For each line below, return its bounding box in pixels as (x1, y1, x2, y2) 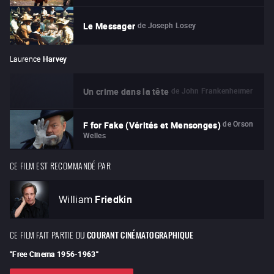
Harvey (42, 54, 67, 64)
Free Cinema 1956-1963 (12, 248, 96, 259)
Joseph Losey (147, 20, 196, 30)
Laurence (10, 54, 41, 64)
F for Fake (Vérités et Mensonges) (83, 119, 221, 131)
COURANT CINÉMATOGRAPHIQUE (86, 227, 194, 241)
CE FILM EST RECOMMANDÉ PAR (10, 158, 111, 171)
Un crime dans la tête (83, 85, 169, 97)
